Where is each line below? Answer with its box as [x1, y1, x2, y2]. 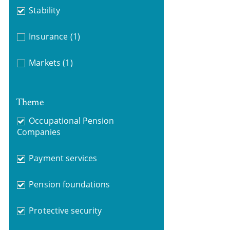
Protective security [29, 204, 102, 216]
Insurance [29, 31, 68, 42]
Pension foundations [29, 178, 110, 190]
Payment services [29, 152, 97, 164]
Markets [29, 57, 61, 68]
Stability [29, 5, 60, 16]
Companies [16, 126, 61, 138]
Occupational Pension [29, 114, 114, 126]
